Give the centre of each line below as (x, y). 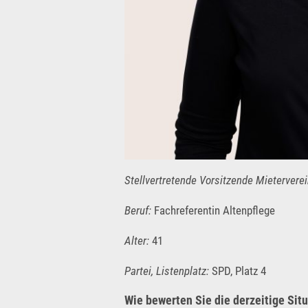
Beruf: (138, 210)
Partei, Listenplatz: (167, 271)
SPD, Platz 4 (238, 271)
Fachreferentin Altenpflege (213, 210)
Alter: (137, 240)
